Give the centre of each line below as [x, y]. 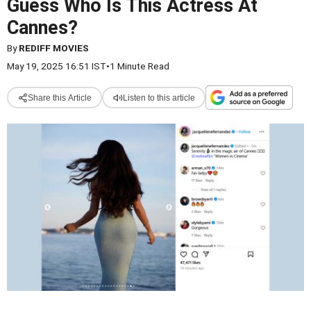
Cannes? [42, 28]
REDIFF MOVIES [54, 48]
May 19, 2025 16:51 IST [57, 66]
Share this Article [59, 98]
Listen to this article [159, 98]
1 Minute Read [140, 66]
